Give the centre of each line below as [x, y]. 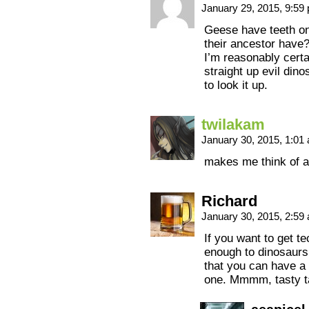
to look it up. [236, 85]
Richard [229, 201]
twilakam [233, 124]
